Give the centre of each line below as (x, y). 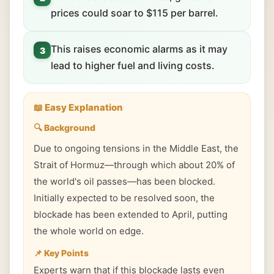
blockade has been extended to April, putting (131, 214)
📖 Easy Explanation (78, 107)
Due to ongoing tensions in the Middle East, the (136, 148)
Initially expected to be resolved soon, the (124, 198)
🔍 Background (65, 128)
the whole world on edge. (89, 231)
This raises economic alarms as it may (139, 49)
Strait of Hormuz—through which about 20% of (134, 165)
